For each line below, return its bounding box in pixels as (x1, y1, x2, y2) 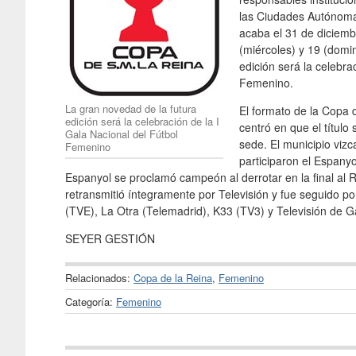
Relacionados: (65, 269, 133, 285)
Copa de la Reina (133, 269, 212, 285)
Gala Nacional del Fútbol (65, 126, 178, 141)
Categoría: (65, 293, 116, 309)
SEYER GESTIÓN (65, 230, 155, 246)
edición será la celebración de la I (65, 113, 219, 129)
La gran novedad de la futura (65, 100, 196, 116)
